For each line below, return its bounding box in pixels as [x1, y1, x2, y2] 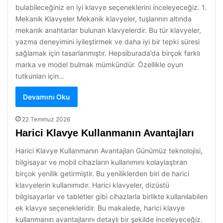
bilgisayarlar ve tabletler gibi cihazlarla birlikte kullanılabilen [15, 192, 208, 201]
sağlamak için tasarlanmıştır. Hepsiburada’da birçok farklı [15, 49, 200, 57]
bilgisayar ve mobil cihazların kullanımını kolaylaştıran [15, 158, 187, 166]
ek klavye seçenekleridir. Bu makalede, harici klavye [15, 204, 185, 212]
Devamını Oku [23, 93, 70, 101]
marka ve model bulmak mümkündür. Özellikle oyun [15, 60, 183, 69]
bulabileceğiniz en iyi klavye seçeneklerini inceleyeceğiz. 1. [15, 3, 207, 11]
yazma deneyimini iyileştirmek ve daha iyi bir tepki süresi [15, 37, 200, 46]
